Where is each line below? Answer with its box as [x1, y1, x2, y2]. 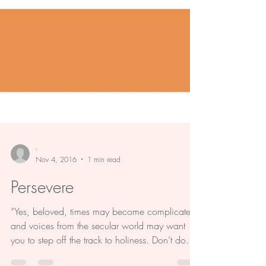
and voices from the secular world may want [11, 242, 185, 256]
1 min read [87, 178, 121, 188]
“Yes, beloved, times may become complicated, [11, 228, 199, 242]
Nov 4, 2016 [36, 178, 77, 188]
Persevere [11, 199, 74, 221]
